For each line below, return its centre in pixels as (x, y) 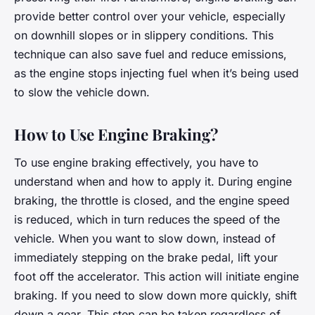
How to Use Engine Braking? (116, 135)
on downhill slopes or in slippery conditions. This (144, 36)
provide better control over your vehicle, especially (150, 17)
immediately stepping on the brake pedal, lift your (146, 258)
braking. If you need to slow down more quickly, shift (155, 296)
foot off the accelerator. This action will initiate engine (156, 277)
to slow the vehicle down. (82, 92)
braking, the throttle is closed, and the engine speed (152, 201)
